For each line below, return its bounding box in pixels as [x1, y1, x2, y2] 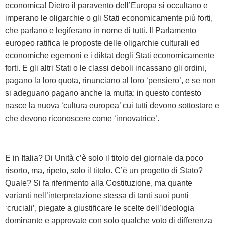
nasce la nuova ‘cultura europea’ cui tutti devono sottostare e [5, 101, 219, 110]
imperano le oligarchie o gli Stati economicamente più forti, [5, 13, 213, 22]
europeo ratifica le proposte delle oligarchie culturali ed [5, 38, 200, 47]
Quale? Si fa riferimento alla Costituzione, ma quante [5, 178, 192, 187]
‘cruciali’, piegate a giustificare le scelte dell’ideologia [5, 203, 194, 212]
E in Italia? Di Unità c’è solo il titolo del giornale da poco [5, 153, 203, 162]
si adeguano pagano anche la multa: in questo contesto [5, 88, 201, 97]
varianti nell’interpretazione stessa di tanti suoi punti [5, 191, 189, 200]
